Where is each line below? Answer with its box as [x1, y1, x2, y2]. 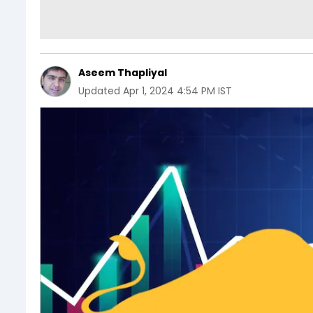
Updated [78, 84, 120, 98]
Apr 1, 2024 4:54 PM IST [123, 84, 232, 98]
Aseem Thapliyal [78, 66, 167, 80]
